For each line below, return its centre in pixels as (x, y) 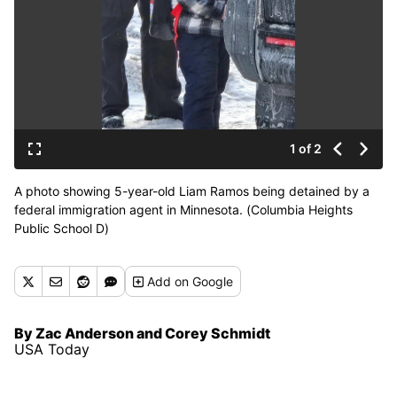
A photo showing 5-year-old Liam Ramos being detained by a (192, 191)
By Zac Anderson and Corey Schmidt (142, 333)
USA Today (52, 349)
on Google (204, 281)
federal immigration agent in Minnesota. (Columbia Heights (183, 209)
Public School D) (62, 228)
